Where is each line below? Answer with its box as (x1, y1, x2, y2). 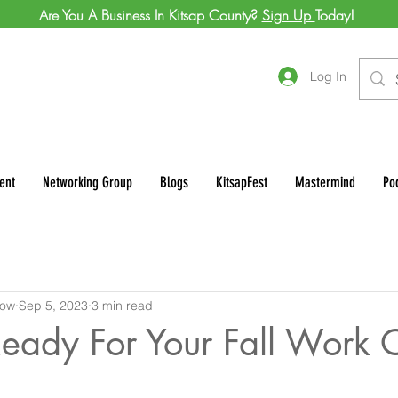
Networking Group (43, 172, 132, 191)
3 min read (92, 298, 153, 314)
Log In (310, 68, 346, 84)
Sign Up (261, 5, 315, 25)
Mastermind (295, 172, 355, 191)
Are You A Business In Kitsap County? (38, 5, 262, 25)
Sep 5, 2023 (19, 298, 88, 314)
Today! (314, 5, 354, 25)
